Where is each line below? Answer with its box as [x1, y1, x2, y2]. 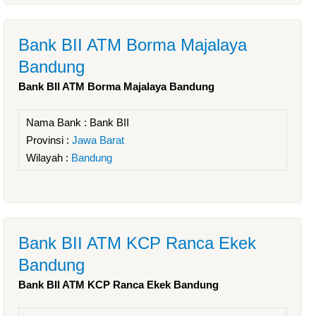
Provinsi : [26, 134, 72, 146]
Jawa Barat [72, 134, 124, 146]
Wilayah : [26, 152, 71, 164]
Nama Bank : [26, 116, 90, 128]
